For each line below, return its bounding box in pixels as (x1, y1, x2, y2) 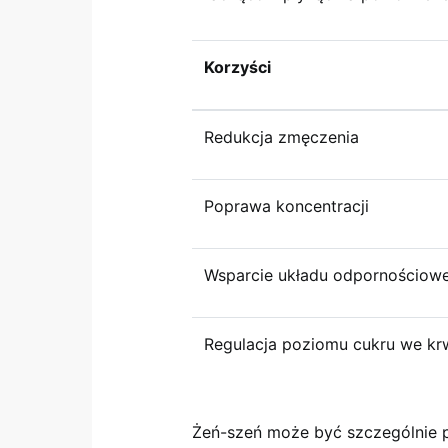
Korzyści (204, 57, 271, 77)
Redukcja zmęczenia (204, 127, 359, 147)
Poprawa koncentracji (204, 196, 369, 216)
